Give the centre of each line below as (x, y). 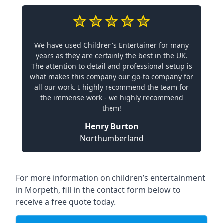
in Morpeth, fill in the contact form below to (98, 190)
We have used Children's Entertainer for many (111, 45)
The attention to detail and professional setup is (111, 66)
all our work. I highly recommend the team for (111, 87)
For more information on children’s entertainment (111, 178)
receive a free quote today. (66, 202)
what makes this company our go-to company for (111, 76)
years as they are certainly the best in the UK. (111, 56)
